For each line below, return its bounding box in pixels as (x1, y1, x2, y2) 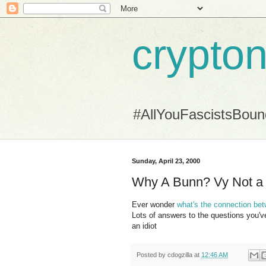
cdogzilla (167, 251, 192, 258)
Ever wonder (132, 199, 177, 209)
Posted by (137, 251, 167, 258)
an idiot (132, 221, 157, 230)
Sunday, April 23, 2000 (132, 157, 200, 164)
